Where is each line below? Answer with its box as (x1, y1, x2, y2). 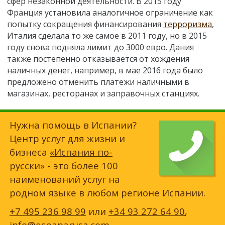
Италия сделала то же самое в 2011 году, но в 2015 (7, 30, 207, 41)
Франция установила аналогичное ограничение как (7, 7, 213, 18)
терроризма (163, 18, 212, 30)
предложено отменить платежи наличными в (7, 76, 189, 87)
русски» (10, 159, 45, 172)
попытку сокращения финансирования (7, 18, 163, 30)
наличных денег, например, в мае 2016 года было (7, 64, 203, 76)
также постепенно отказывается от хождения (7, 53, 189, 64)
